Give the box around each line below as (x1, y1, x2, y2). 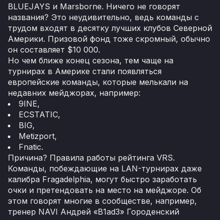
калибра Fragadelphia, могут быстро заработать (8, 174, 197, 184)
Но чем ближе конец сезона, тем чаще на (8, 55, 173, 65)
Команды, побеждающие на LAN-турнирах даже (8, 163, 202, 173)
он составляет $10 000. (8, 44, 100, 55)
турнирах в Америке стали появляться (8, 66, 162, 76)
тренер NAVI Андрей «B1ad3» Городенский (8, 206, 179, 217)
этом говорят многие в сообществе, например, (8, 195, 197, 206)
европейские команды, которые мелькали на (8, 77, 188, 87)
